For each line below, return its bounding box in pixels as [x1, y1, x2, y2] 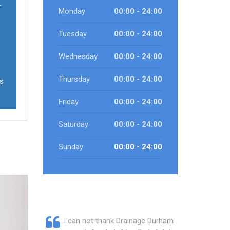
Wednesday [58, 52, 98, 61]
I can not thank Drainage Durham [63, 216, 174, 225]
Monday [58, 7, 85, 16]
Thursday [58, 74, 90, 84]
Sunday [58, 142, 83, 151]
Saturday [58, 120, 88, 129]
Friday [58, 97, 79, 106]
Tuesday [58, 29, 87, 39]
